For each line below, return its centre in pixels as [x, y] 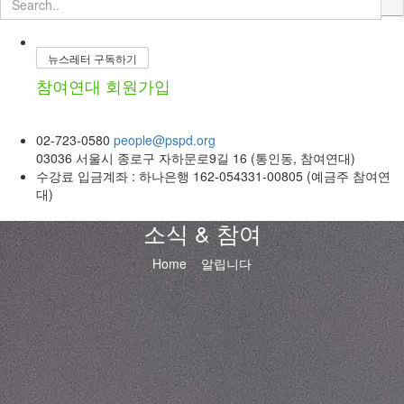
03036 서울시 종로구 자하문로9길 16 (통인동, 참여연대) [196, 158]
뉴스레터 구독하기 [92, 58]
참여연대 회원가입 [103, 86]
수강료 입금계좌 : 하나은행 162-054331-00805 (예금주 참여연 [213, 176]
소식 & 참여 [202, 233]
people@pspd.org [165, 140]
